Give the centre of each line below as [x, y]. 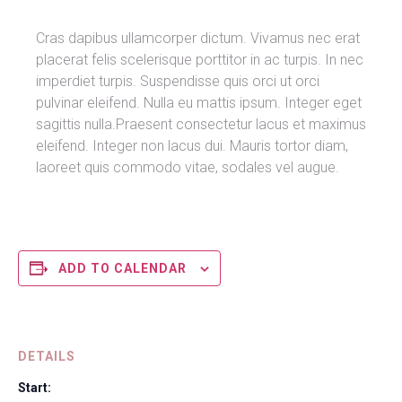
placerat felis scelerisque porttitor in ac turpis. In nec [199, 59]
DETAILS [47, 356]
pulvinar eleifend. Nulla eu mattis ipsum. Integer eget [198, 102]
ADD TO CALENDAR [122, 268]
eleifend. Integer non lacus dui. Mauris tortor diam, [192, 145]
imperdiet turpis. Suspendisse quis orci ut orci [177, 81]
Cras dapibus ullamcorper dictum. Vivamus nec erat [197, 38]
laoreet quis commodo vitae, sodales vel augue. [187, 167]
